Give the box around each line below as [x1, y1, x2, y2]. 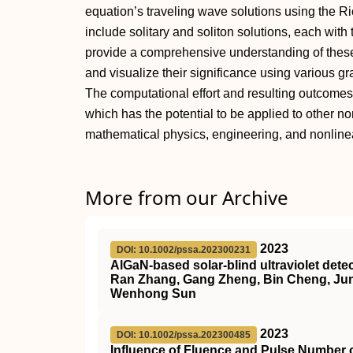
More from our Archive [85, 184, 288, 210]
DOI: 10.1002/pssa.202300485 [117, 329, 251, 340]
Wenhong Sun [110, 287, 196, 300]
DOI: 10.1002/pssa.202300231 [117, 244, 251, 255]
